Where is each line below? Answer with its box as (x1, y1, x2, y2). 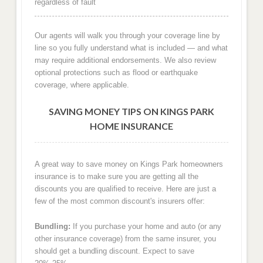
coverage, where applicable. (34, 80, 129, 89)
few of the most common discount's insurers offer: (34, 197, 205, 206)
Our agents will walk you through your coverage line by (34, 31, 220, 40)
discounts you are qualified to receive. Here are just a (34, 184, 216, 194)
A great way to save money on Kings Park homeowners (34, 160, 223, 169)
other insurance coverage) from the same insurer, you (34, 234, 216, 243)
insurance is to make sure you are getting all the (34, 172, 198, 181)
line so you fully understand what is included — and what (34, 43, 228, 52)
